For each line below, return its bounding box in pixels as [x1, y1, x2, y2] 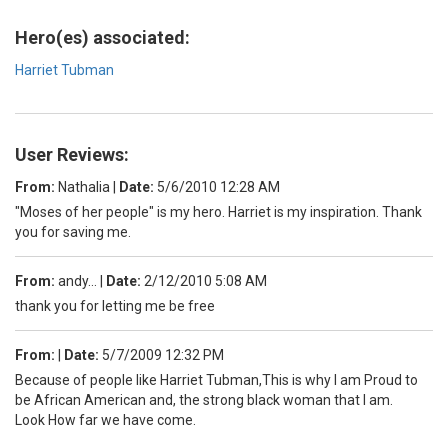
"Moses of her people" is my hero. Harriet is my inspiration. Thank [15, 203, 422, 220]
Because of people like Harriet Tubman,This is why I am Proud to [15, 371, 418, 388]
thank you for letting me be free [15, 297, 215, 314]
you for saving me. [15, 223, 131, 240]
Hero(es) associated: [15, 26, 190, 48]
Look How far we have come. [15, 411, 196, 428]
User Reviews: [15, 143, 129, 165]
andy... [55, 272, 100, 289]
